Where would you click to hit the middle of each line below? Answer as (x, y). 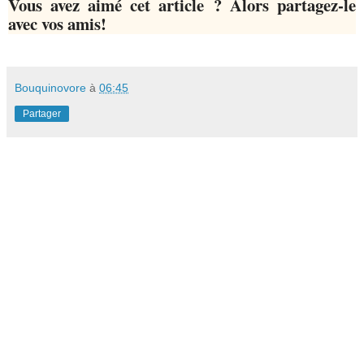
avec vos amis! (57, 24)
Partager (42, 114)
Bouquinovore (50, 88)
